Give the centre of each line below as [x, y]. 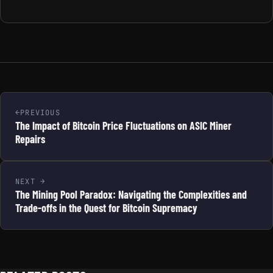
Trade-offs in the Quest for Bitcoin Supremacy [106, 208]
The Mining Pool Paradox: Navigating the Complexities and [131, 194]
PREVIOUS [40, 113]
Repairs [30, 139]
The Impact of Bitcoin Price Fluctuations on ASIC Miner [123, 126]
